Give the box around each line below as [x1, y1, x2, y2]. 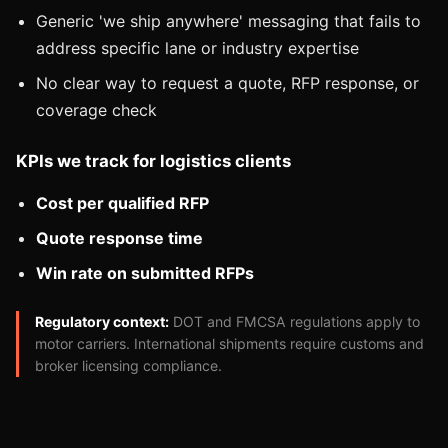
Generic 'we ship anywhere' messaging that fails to [36, 11, 421, 31]
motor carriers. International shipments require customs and [35, 335, 424, 352]
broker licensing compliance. [35, 357, 222, 374]
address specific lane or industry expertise [36, 38, 359, 58]
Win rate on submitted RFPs [36, 263, 254, 283]
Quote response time [36, 228, 203, 248]
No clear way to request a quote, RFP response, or [36, 73, 419, 93]
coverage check [36, 100, 157, 120]
